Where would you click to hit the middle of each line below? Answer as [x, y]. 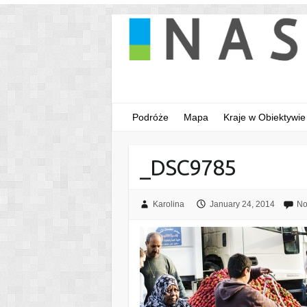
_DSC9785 [188, 168]
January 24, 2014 [242, 205]
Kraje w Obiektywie [265, 118]
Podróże [150, 118]
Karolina [168, 205]
